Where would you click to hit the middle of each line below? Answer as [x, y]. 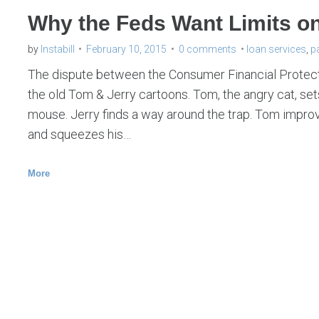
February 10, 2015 [126, 49]
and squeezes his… [79, 134]
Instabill [57, 49]
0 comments [207, 49]
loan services [276, 49]
